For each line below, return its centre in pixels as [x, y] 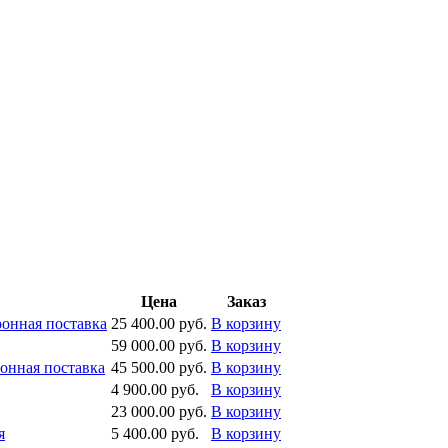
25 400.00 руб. [159, 323]
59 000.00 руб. [159, 345]
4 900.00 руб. [155, 389]
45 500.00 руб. [159, 367]
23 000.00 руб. [159, 411]
